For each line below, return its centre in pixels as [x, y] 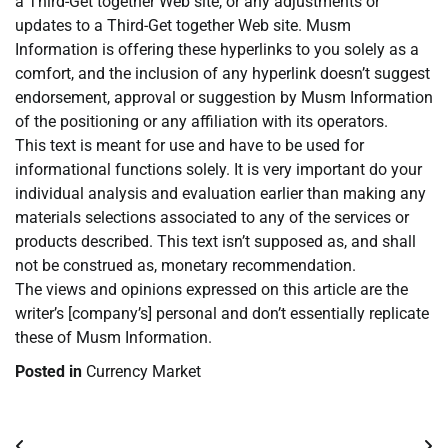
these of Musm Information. [113, 338]
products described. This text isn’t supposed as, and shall [215, 242]
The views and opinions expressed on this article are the [211, 290]
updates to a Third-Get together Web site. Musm [183, 26]
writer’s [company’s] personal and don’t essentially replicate [222, 314]
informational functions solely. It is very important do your [218, 170]
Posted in [50, 372]
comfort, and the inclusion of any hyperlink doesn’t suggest [222, 74]
